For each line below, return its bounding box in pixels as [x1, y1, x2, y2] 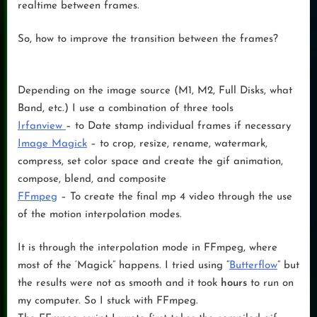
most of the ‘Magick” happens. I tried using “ [18, 260, 229, 272]
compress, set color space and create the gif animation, [18, 156, 283, 167]
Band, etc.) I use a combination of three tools [18, 103, 234, 114]
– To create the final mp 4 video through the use [57, 191, 292, 202]
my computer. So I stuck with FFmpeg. [18, 296, 198, 307]
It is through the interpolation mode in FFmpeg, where [18, 243, 277, 254]
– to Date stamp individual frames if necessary [66, 120, 291, 132]
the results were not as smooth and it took [18, 278, 221, 289]
